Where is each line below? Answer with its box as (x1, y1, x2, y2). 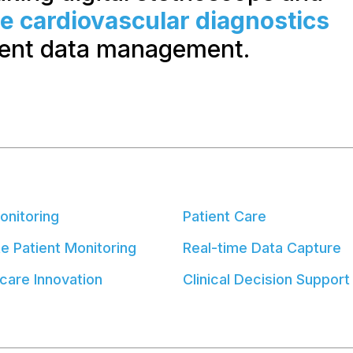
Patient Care (183, 208, 266, 225)
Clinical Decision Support (183, 271, 350, 288)
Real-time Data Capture (183, 240, 341, 257)
